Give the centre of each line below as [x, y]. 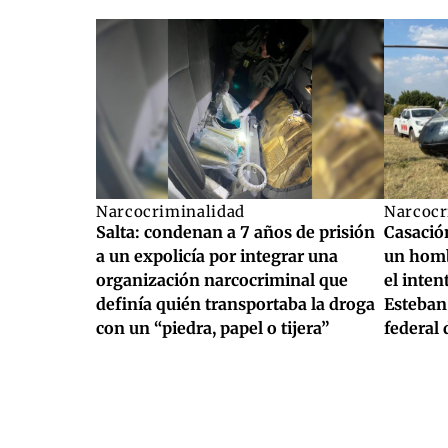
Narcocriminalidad [170, 211]
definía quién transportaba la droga [235, 303]
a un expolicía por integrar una [217, 255]
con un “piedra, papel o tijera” [212, 327]
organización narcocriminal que [222, 279]
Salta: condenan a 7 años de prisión [235, 231]
